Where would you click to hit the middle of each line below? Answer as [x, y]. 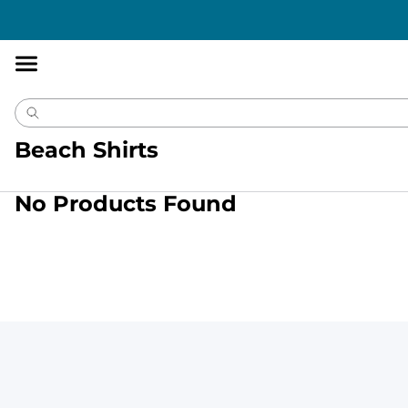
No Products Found [126, 204]
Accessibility [61, 10]
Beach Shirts [87, 150]
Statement [138, 10]
